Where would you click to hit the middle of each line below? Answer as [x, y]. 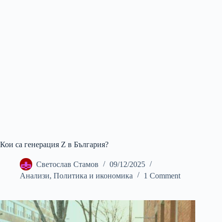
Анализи [35, 176]
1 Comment [162, 176]
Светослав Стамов [67, 165]
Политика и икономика [93, 176]
